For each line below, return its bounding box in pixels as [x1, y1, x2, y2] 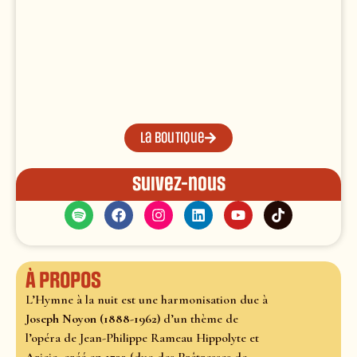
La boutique [139, 129, 205, 147]
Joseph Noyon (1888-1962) [25, 311, 160, 328]
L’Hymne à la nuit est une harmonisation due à [25, 292, 268, 308]
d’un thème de [160, 311, 238, 328]
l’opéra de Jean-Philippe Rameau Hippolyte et [25, 330, 259, 347]
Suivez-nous [131, 173, 226, 196]
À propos [25, 268, 101, 294]
